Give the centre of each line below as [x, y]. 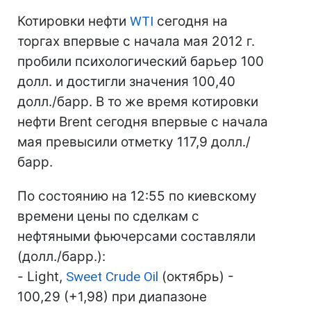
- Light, [42, 277]
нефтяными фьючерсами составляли [136, 236]
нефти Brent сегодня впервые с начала [143, 122]
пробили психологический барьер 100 [141, 61]
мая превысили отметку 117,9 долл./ [134, 142]
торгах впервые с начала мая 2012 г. [136, 41]
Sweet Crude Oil [112, 277]
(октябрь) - [196, 277]
